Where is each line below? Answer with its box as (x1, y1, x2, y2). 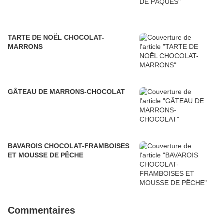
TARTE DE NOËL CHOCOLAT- (8, 33, 104, 42)
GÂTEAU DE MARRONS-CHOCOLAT (8, 88, 125, 96)
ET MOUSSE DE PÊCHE (8, 151, 83, 159)
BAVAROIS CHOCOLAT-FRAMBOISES (8, 142, 129, 150)
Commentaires (8, 205, 75, 216)
